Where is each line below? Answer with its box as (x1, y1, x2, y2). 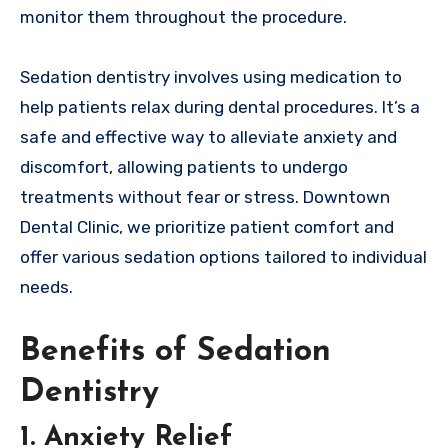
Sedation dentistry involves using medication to (20, 66, 402, 87)
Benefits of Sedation (20, 335, 331, 368)
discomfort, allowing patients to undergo (20, 156, 348, 177)
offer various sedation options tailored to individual (20, 246, 427, 267)
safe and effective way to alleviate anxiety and (20, 126, 397, 147)
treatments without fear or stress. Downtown (20, 186, 390, 207)
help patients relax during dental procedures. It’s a (20, 96, 420, 117)
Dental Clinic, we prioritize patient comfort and (20, 216, 394, 237)
